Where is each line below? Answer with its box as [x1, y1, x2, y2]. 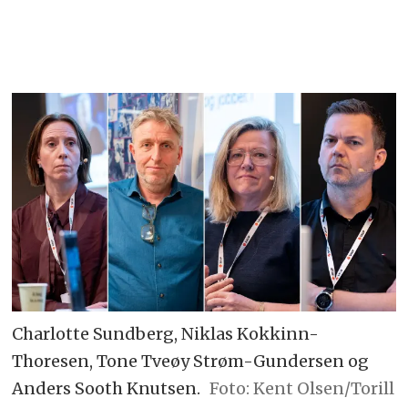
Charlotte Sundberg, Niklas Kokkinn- [12, 323, 320, 345]
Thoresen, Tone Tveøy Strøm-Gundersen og [12, 351, 370, 372]
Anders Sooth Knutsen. [12, 378, 201, 400]
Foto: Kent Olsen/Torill [209, 378, 394, 400]
